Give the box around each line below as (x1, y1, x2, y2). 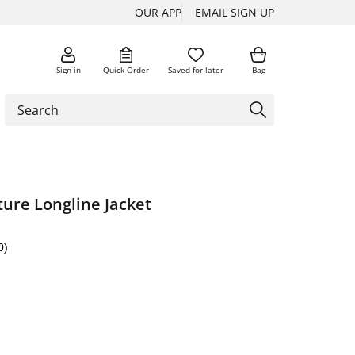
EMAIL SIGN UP (195, 5, 274, 20)
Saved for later (168, 63, 223, 75)
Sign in (55, 63, 81, 75)
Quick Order (103, 63, 149, 75)
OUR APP (135, 5, 181, 20)
